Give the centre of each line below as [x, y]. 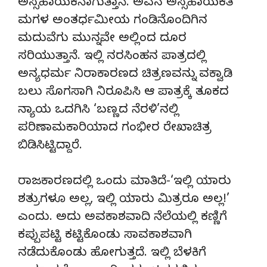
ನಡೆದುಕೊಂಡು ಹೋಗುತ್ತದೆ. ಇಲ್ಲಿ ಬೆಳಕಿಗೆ [112, 254]
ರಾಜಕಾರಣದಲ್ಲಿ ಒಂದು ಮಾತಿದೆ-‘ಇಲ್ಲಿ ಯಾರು [125, 182]
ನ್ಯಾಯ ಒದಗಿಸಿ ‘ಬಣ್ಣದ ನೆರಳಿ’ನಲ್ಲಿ [98, 111]
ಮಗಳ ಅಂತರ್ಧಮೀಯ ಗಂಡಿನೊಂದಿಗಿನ [113, 21]
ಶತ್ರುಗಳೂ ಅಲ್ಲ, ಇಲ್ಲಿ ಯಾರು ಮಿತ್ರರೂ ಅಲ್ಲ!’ [124, 200]
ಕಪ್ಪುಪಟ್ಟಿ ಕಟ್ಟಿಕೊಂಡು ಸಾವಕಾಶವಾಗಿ [105, 236]
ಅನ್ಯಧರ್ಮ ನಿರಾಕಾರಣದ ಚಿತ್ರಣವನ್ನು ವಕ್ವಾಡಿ [125, 75]
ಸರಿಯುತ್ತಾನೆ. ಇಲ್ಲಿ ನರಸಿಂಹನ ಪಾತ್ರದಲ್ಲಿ [112, 57]
